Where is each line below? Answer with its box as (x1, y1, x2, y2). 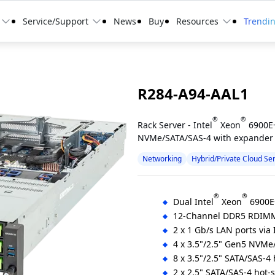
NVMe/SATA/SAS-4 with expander (137, 131, 273, 144)
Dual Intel (173, 195, 214, 207)
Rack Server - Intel (137, 118, 212, 131)
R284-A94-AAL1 (137, 83, 249, 104)
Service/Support (22, 15, 88, 27)
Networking (142, 153, 182, 164)
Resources (176, 15, 219, 27)
